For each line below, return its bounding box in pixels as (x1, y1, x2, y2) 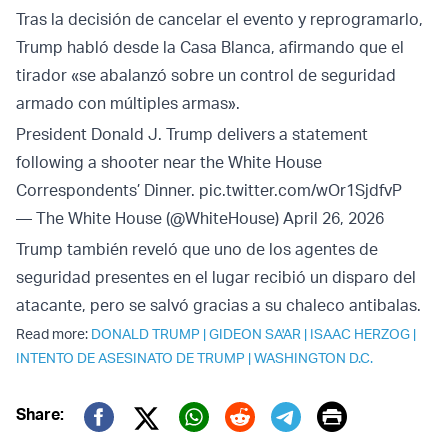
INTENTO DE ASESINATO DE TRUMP (16, 349, 245, 367)
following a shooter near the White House (16, 152, 322, 173)
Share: (16, 404, 64, 425)
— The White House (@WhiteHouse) (16, 208, 283, 229)
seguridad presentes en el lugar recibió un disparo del (16, 267, 416, 288)
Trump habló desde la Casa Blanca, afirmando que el (16, 37, 404, 58)
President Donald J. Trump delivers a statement (16, 124, 368, 145)
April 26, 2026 (283, 208, 384, 229)
